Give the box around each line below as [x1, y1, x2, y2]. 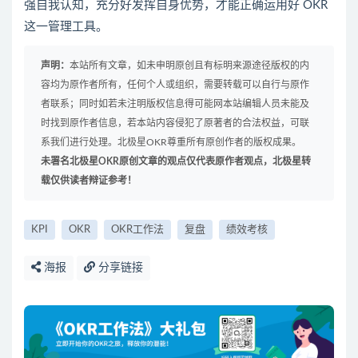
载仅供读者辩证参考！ [41, 175, 137, 185]
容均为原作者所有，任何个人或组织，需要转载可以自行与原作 [41, 79, 309, 89]
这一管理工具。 [24, 20, 108, 33]
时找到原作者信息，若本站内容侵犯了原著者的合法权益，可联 [41, 117, 309, 128]
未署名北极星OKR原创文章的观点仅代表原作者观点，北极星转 [41, 156, 311, 166]
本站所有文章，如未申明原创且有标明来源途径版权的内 [70, 60, 309, 70]
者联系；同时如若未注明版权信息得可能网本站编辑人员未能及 [41, 98, 309, 109]
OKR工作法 [111, 224, 164, 235]
